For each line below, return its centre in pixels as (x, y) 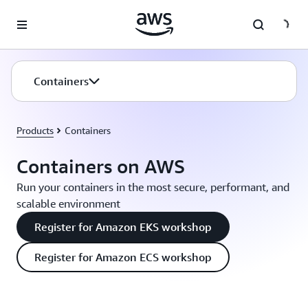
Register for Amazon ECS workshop (123, 257)
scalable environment (68, 203)
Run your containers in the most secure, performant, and (153, 187)
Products (35, 130)
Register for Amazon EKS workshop (123, 227)
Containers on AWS (101, 166)
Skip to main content (51, 14)
